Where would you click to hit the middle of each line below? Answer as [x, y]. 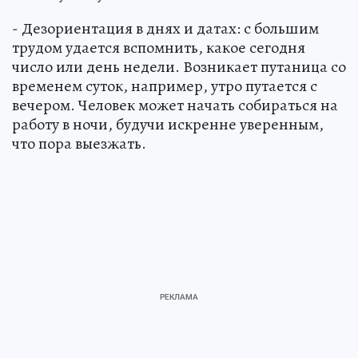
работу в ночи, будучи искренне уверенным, [168, 125]
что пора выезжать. [79, 144]
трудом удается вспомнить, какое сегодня [159, 48]
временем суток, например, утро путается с [165, 86]
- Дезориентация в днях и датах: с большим [165, 29]
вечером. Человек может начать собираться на [175, 105]
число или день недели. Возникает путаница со [179, 67]
